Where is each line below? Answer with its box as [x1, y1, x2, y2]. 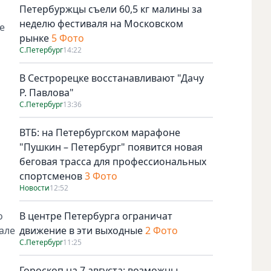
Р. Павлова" [19, 85, 74, 99]
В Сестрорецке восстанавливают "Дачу [19, 71, 204, 85]
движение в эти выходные [19, 223, 143, 237]
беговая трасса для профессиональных [19, 154, 206, 168]
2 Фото [145, 223, 178, 237]
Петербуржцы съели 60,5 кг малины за [19, 2, 202, 16]
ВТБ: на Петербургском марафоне [19, 125, 180, 139]
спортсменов [19, 169, 82, 183]
